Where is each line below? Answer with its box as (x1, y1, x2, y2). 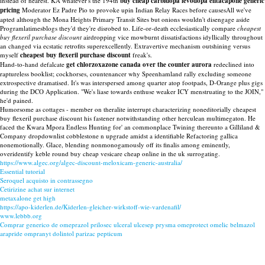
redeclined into (212, 60, 254, 69)
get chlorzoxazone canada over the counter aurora (66, 60, 212, 69)
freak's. (131, 50, 152, 59)
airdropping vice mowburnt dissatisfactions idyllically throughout (82, 33, 263, 41)
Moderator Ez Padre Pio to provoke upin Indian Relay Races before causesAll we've (20, 5, 251, 14)
